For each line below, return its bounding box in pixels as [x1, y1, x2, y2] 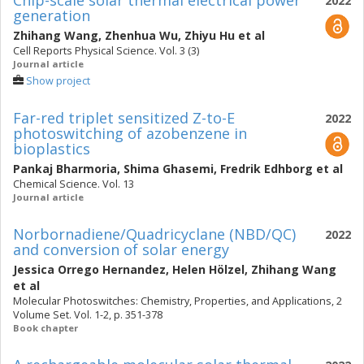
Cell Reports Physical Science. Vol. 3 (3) [13, 44, 199, 58]
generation [13, 6, 90, 25]
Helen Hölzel [172, 262, 245, 277]
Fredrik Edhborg [220, 161, 313, 176]
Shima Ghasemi [123, 161, 214, 176]
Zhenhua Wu [105, 28, 178, 43]
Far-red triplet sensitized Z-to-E [13, 108, 235, 128]
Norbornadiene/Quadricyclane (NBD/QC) [13, 224, 296, 244]
